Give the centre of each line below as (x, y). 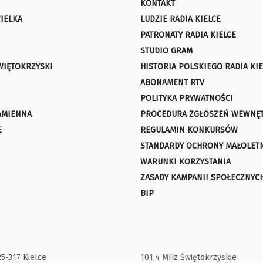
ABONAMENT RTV (172, 83)
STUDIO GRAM (166, 51)
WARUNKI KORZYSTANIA (186, 162)
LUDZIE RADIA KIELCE (181, 19)
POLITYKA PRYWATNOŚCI (187, 99)
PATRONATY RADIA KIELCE (188, 35)
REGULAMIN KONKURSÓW (189, 130)
